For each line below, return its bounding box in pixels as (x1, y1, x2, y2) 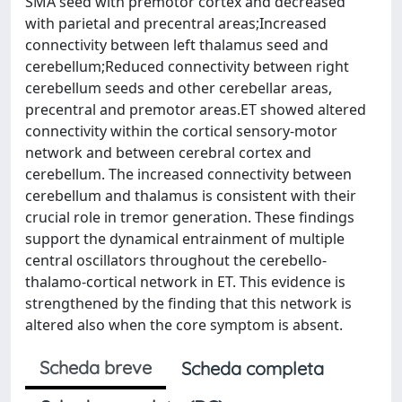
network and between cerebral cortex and (25, 143, 311, 162)
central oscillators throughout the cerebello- (25, 250, 327, 270)
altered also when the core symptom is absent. (25, 315, 343, 335)
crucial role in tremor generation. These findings (25, 207, 354, 227)
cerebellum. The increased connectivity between (25, 164, 352, 184)
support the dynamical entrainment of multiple (25, 229, 345, 249)
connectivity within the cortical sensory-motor (25, 121, 337, 141)
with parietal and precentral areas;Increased (25, 13, 327, 33)
